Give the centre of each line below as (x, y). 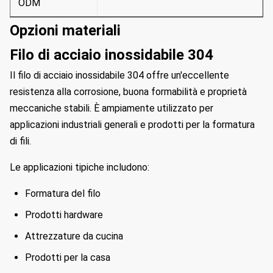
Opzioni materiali (65, 30)
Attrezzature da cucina (74, 236)
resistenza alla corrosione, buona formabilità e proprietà (128, 92)
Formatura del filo (63, 193)
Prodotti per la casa (68, 257)
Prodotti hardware (64, 215)
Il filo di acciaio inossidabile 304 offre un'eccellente (119, 75)
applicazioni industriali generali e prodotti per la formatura (132, 125)
